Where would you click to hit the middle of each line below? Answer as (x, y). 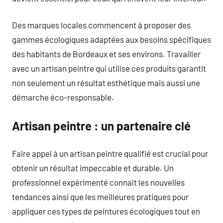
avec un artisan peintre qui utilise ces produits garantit (109, 68)
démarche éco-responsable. (63, 97)
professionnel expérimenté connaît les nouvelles (98, 182)
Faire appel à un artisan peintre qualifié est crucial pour (110, 153)
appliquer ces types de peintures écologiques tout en (106, 211)
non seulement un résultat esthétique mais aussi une (106, 83)
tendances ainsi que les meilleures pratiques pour (100, 197)
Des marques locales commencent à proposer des (101, 25)
